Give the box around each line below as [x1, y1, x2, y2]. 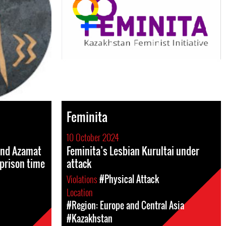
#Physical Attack [99, 173, 159, 186]
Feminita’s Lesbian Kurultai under [67, 143, 199, 158]
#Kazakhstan [67, 212, 112, 225]
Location [67, 186, 95, 199]
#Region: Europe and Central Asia [67, 199, 184, 212]
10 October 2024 [67, 131, 119, 144]
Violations [67, 173, 99, 186]
